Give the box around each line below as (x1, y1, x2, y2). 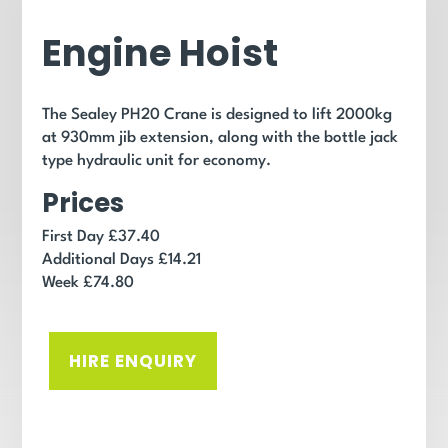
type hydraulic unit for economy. (42, 153, 272, 169)
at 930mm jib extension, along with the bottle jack (42, 130, 399, 146)
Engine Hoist (42, 27, 279, 79)
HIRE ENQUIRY (69, 349, 198, 373)
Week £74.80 (42, 275, 135, 291)
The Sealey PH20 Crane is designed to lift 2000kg (42, 107, 393, 123)
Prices (42, 185, 125, 221)
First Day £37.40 (42, 229, 161, 245)
